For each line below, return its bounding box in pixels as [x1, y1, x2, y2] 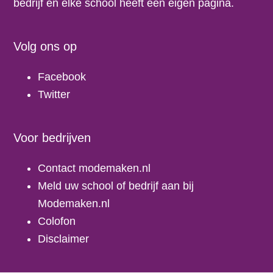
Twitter [38, 88, 71, 101]
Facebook [38, 71, 87, 83]
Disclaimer [38, 233, 90, 245]
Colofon [38, 215, 76, 227]
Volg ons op [13, 40, 77, 53]
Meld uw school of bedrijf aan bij [38, 180, 194, 192]
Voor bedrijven [13, 131, 91, 144]
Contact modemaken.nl [38, 162, 151, 174]
